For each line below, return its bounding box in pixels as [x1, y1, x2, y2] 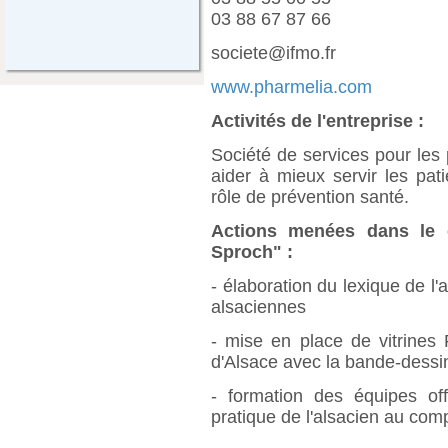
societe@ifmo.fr [211, 42, 336, 63]
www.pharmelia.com [211, 76, 372, 97]
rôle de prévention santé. [211, 186, 409, 207]
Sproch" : [211, 241, 293, 262]
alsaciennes [211, 296, 306, 317]
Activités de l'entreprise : [211, 110, 424, 131]
